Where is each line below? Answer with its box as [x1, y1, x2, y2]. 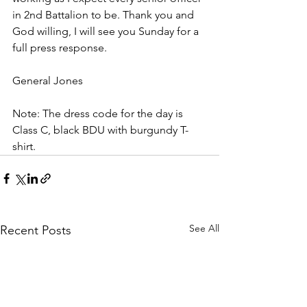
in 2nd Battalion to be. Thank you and [12, 8, 197, 21]
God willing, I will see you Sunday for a [12, 25, 201, 38]
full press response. [12, 41, 107, 54]
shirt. [12, 140, 38, 153]
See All [189, 222, 219, 234]
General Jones [12, 74, 83, 87]
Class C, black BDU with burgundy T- [12, 123, 188, 136]
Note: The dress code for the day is [12, 107, 186, 120]
